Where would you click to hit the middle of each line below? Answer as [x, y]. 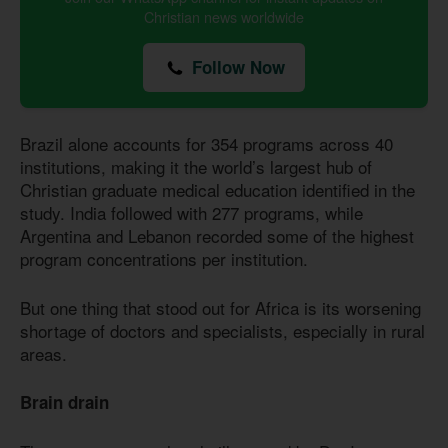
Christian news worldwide [224, 17]
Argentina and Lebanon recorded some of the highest [217, 236]
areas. [43, 353]
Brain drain [67, 402]
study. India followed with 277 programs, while [191, 213]
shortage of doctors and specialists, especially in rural [222, 330]
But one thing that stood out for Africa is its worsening [220, 307]
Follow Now [236, 67]
